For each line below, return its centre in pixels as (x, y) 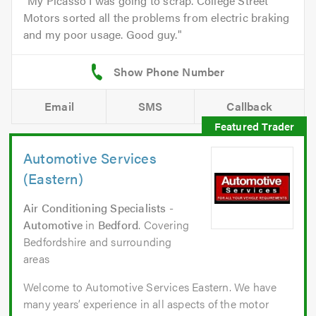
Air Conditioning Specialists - (98, 208)
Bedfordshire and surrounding (98, 242)
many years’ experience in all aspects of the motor (146, 304)
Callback (250, 107)
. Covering (164, 225)
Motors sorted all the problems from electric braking (157, 18)
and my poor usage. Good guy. (101, 35)
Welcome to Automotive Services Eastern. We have (150, 287)
